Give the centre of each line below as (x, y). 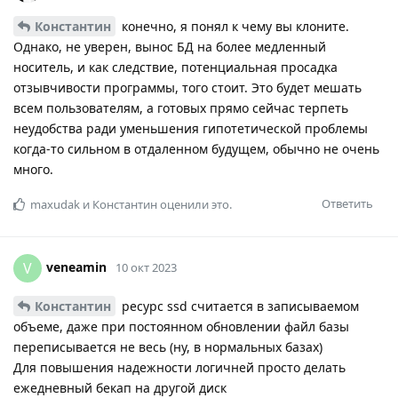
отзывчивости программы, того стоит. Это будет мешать (187, 88)
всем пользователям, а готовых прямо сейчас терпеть (181, 108)
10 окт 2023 (146, 267)
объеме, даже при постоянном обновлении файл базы (181, 327)
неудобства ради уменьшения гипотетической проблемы (191, 129)
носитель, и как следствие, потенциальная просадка (175, 68)
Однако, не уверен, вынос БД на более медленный (170, 47)
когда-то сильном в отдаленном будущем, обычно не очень (196, 149)
